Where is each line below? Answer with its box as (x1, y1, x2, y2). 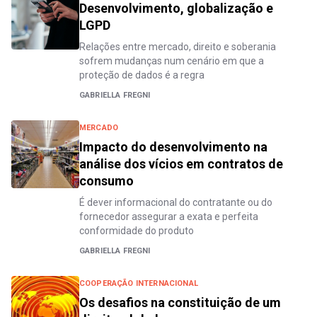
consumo (79, 173, 134, 188)
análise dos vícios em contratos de (79, 156, 283, 171)
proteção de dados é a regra (79, 69, 204, 81)
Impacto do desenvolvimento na (79, 139, 267, 154)
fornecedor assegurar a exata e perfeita (79, 211, 258, 222)
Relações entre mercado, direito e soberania (79, 41, 276, 52)
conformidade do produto (79, 225, 194, 236)
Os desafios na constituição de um (79, 295, 281, 310)
